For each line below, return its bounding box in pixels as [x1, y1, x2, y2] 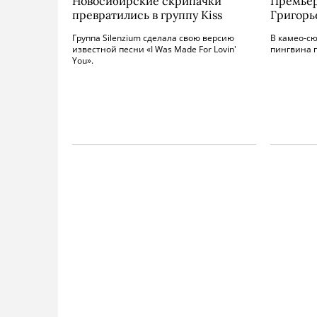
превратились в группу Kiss [72, 8, 222, 22]
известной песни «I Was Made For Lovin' [72, 43, 236, 55]
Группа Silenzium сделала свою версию [72, 32, 234, 44]
